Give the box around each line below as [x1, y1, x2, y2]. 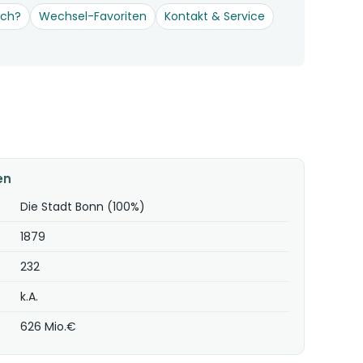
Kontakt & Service [164, 8, 265, 24]
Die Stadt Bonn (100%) [20, 199, 146, 215]
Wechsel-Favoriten [39, 8, 147, 24]
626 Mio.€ [20, 318, 77, 335]
